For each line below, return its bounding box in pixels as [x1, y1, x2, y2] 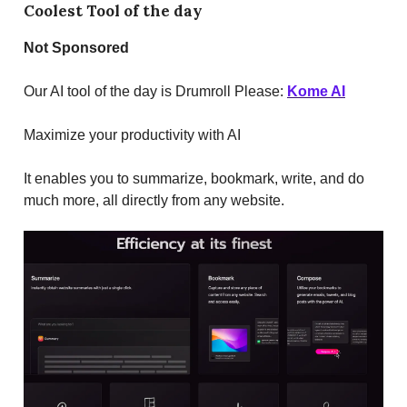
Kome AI [287, 84, 345, 100]
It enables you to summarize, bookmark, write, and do [24, 171, 364, 187]
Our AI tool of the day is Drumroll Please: [24, 84, 287, 100]
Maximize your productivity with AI [24, 127, 241, 144]
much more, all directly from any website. [24, 193, 284, 209]
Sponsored [52, 40, 129, 56]
